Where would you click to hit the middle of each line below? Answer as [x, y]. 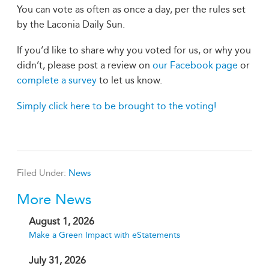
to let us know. [129, 80]
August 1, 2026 [62, 221]
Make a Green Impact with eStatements [104, 235]
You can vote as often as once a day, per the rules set [131, 9]
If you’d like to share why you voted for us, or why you [134, 50]
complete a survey [57, 80]
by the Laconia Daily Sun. [71, 24]
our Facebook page [195, 65]
